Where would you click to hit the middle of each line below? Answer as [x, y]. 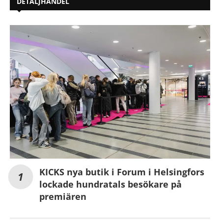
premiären [63, 196]
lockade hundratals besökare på [110, 184]
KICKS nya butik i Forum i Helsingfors [122, 172]
